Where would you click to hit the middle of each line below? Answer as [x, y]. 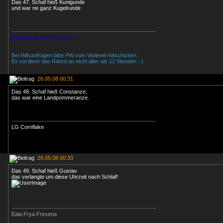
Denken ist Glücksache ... [45, 37]
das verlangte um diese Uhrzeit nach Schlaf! [65, 177]
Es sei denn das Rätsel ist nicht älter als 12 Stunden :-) [77, 61]
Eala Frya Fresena [34, 214]
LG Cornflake [28, 127]
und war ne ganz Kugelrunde [46, 8]
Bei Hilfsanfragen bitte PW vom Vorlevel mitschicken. [75, 55]
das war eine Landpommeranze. [50, 98]
